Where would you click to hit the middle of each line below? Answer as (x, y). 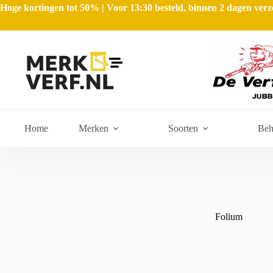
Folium (229, 217)
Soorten (183, 128)
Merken (94, 128)
